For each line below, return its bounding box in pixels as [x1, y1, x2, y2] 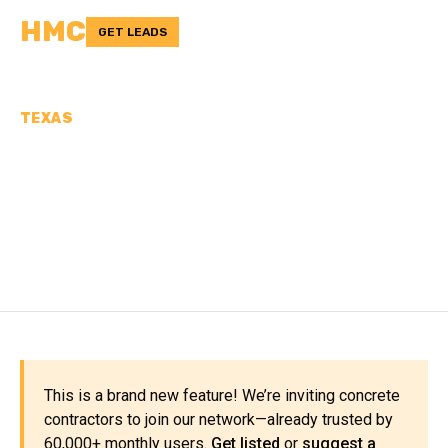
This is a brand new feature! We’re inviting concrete [44, 386, 400, 405]
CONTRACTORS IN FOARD [20, 175, 422, 213]
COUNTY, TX [20, 210, 213, 248]
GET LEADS [98, 25, 167, 39]
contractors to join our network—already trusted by [44, 410, 393, 429]
